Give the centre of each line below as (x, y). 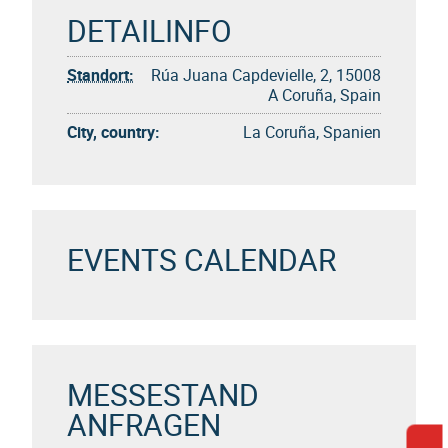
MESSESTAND (163, 394)
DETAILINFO (149, 30)
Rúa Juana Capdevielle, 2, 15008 (266, 75)
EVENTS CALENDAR (201, 259)
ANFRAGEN (144, 424)
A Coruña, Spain (324, 95)
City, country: (113, 132)
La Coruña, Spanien (312, 132)
